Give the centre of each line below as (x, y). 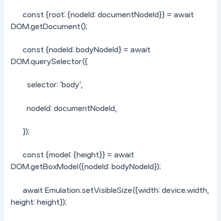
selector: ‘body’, (47, 85)
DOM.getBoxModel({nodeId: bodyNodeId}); (86, 167)
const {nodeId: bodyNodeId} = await (81, 50)
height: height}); (39, 202)
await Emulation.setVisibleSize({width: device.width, (110, 190)
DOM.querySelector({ (50, 62)
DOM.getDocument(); (49, 26)
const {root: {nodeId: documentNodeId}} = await (103, 15)
